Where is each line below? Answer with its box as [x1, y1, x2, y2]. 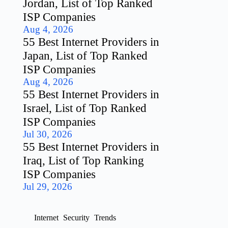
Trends [94, 213, 117, 222]
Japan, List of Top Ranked [23, 48, 148, 62]
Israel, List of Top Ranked [23, 101, 147, 115]
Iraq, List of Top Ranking [23, 153, 145, 167]
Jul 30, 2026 [23, 128, 73, 139]
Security [63, 213, 90, 222]
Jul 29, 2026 [23, 181, 73, 192]
